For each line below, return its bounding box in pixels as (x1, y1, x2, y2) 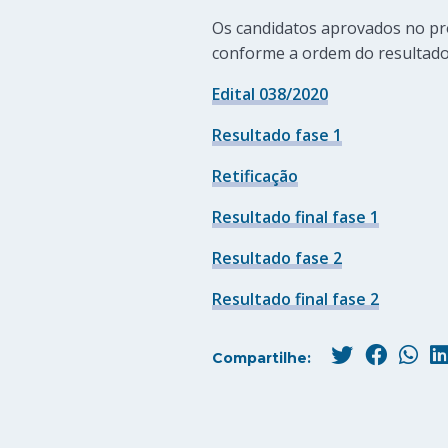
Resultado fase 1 (212, 124, 342, 147)
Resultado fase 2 (212, 247, 342, 270)
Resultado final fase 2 (212, 288, 379, 311)
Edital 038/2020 (212, 83, 328, 106)
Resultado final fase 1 (212, 206, 379, 229)
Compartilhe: (212, 349, 315, 368)
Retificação (212, 165, 298, 188)
